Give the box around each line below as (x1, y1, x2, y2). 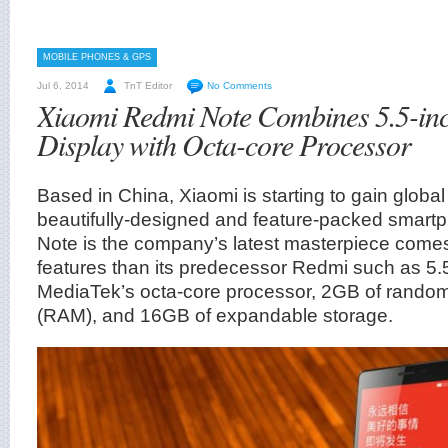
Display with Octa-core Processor (37, 123, 411, 164)
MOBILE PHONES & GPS (43, 51, 151, 62)
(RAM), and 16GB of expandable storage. (37, 304, 393, 326)
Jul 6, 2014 (37, 79, 89, 91)
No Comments (207, 79, 272, 91)
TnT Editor (124, 79, 172, 91)
